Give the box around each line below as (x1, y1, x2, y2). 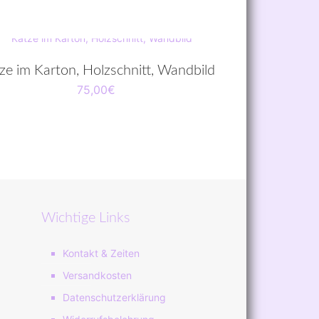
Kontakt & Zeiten (63, 247, 140, 260)
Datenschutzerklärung (63, 291, 166, 304)
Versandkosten (63, 269, 132, 282)
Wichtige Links (41, 211, 130, 226)
